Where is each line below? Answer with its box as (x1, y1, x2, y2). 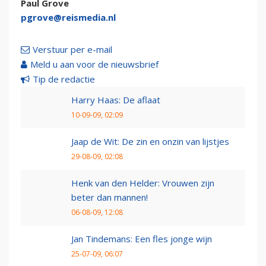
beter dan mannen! (71, 191, 148, 204)
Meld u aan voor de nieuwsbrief (30, 58, 159, 71)
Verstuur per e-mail (33, 43, 112, 56)
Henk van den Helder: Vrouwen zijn (71, 177, 214, 189)
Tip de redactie (33, 73, 95, 85)
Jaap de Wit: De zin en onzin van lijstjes (71, 135, 229, 148)
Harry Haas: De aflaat (71, 94, 160, 106)
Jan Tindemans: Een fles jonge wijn (71, 233, 212, 245)
